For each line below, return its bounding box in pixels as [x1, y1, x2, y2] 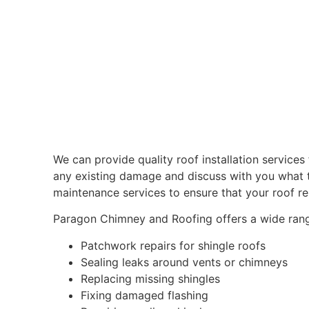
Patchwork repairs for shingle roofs [81, 238, 266, 252]
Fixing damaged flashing [81, 288, 209, 302]
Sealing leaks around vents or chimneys [81, 255, 288, 269]
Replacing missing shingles [81, 271, 221, 286]
